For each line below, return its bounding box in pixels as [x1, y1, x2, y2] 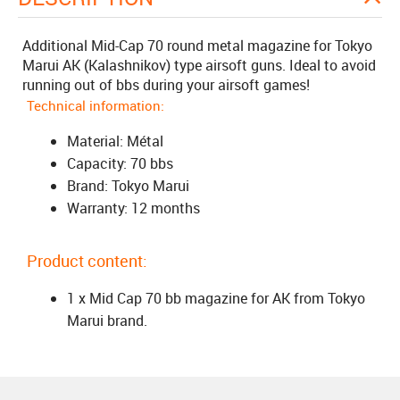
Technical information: [27, 96, 164, 114]
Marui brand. [67, 311, 147, 330]
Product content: [27, 250, 147, 271]
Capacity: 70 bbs [67, 154, 173, 173]
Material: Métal [67, 131, 163, 151]
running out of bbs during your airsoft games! [22, 75, 310, 95]
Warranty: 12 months [67, 198, 200, 218]
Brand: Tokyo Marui [67, 176, 189, 196]
